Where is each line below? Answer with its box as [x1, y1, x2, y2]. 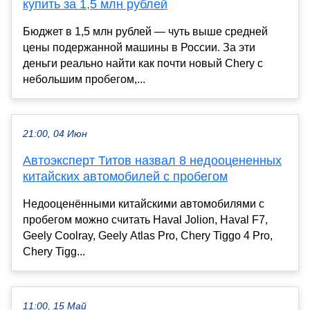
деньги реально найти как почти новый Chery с [23, 57, 263, 69]
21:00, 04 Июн [23, 128, 87, 139]
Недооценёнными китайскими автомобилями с [23, 197, 264, 210]
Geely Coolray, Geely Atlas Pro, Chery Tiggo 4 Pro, [23, 229, 273, 241]
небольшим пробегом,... [23, 73, 145, 85]
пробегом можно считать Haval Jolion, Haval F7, [23, 213, 268, 226]
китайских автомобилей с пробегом [23, 169, 228, 183]
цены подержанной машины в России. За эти [23, 41, 255, 53]
